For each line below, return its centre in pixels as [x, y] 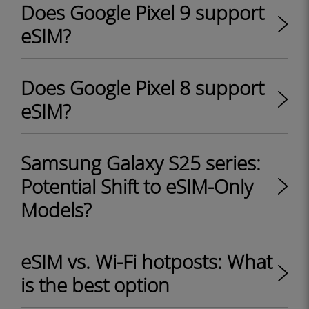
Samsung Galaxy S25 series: [141, 163]
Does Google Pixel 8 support [142, 88]
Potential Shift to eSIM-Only [137, 186]
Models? [56, 210]
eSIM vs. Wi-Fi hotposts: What [147, 261]
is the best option [95, 285]
